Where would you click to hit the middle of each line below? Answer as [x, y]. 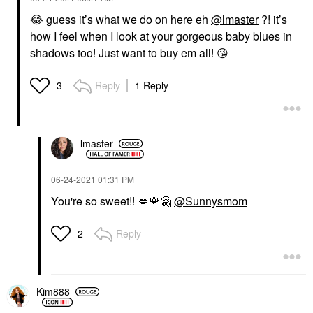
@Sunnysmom [211, 201]
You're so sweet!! [94, 201]
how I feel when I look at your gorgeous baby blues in [161, 36]
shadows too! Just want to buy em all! [123, 52]
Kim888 [53, 292]
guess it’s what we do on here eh [127, 19]
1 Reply [152, 85]
